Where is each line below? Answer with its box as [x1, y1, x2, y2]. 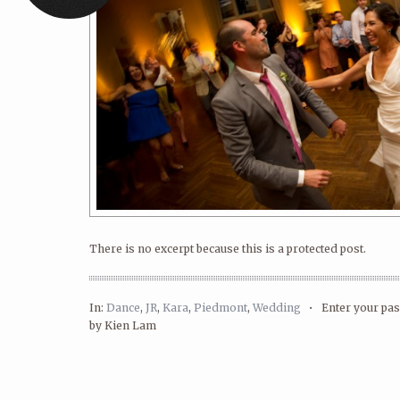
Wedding [253, 301, 301, 314]
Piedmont [194, 301, 247, 314]
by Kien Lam [89, 319, 156, 332]
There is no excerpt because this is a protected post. [89, 242, 366, 255]
